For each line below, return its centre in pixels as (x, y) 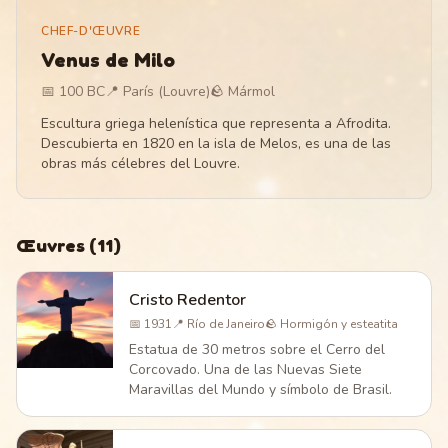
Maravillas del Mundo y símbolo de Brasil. (260, 389)
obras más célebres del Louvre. (140, 163)
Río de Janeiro (226, 324)
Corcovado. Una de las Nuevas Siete (245, 369)
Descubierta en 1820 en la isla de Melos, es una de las (216, 143)
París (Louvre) (166, 91)
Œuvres (50, 245)
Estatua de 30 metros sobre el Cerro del (257, 349)
